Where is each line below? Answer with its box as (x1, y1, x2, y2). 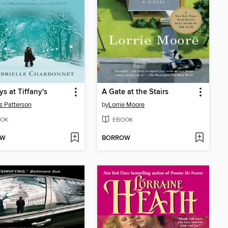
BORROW (102, 134, 130, 143)
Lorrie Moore (108, 100, 145, 109)
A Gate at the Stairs (102, 87, 168, 97)
